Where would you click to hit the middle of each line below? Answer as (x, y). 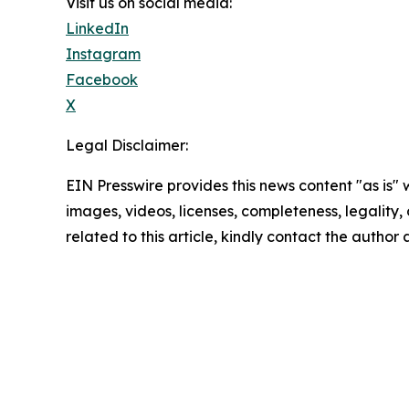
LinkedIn (97, 29)
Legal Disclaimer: (127, 146)
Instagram (103, 54)
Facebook (102, 80)
